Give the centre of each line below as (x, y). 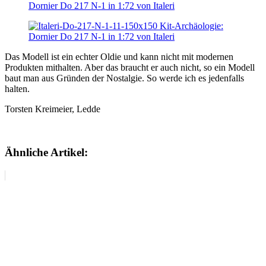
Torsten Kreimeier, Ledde (53, 109)
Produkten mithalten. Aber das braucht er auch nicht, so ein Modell (130, 68)
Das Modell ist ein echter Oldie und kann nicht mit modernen (119, 57)
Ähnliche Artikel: (46, 153)
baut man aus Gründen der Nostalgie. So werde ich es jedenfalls (124, 78)
